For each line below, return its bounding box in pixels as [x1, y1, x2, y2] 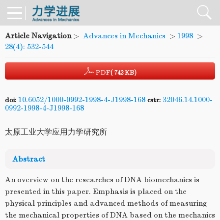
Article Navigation [5, 31, 71, 40]
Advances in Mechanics [83, 31, 165, 40]
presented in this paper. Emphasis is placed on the [5, 187, 187, 196]
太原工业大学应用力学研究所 [5, 128, 107, 137]
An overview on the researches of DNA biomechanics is [5, 175, 199, 184]
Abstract [12, 155, 45, 164]
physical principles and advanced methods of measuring [5, 199, 207, 208]
